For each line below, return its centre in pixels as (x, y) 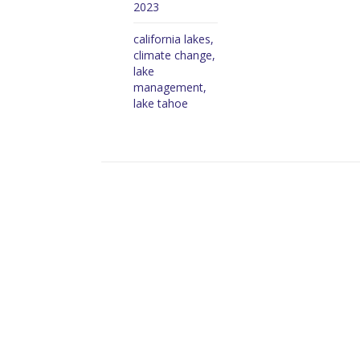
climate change (173, 55)
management (168, 88)
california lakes (172, 39)
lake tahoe (161, 104)
